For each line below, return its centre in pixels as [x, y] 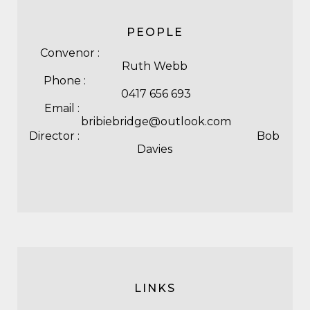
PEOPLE [155, 32]
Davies [154, 149]
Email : [154, 108]
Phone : [154, 81]
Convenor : [154, 53]
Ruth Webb [154, 66]
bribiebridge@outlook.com [154, 121]
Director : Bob [154, 136]
